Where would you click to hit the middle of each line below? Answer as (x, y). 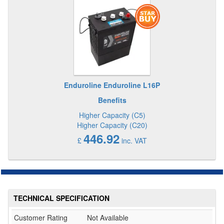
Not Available (108, 217)
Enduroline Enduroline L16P (112, 85)
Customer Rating (41, 217)
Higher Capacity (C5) (112, 115)
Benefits (112, 100)
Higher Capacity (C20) (112, 125)
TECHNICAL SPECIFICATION (61, 198)
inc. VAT (133, 140)
